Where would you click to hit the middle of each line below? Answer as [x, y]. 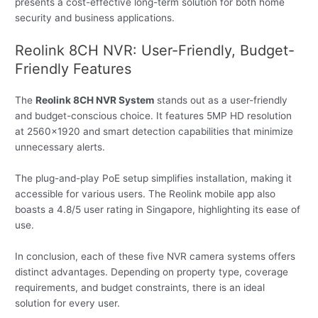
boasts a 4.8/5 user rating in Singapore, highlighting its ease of [158, 209]
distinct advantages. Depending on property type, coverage [152, 272]
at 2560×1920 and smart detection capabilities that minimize [154, 131]
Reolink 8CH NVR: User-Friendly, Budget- [155, 50]
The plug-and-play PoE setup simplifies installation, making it [154, 178]
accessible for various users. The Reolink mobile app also [146, 193]
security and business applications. [95, 18]
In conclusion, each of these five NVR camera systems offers [155, 256]
